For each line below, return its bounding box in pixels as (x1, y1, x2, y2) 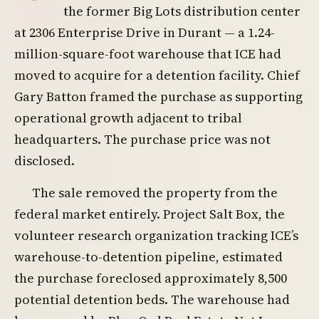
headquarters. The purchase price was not (14, 130, 271, 148)
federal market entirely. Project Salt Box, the (14, 205, 285, 224)
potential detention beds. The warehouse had (14, 291, 290, 309)
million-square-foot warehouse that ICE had (14, 45, 281, 63)
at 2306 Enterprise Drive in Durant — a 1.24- (14, 23, 275, 41)
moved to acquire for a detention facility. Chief (14, 66, 300, 84)
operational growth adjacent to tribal (14, 109, 242, 127)
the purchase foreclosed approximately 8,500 (14, 269, 287, 288)
